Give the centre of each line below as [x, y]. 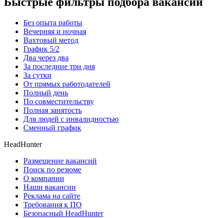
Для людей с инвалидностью [71, 119]
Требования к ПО [53, 205]
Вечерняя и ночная [55, 32]
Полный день [46, 93]
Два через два [46, 58]
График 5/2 [41, 49]
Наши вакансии [50, 187]
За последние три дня [59, 67]
